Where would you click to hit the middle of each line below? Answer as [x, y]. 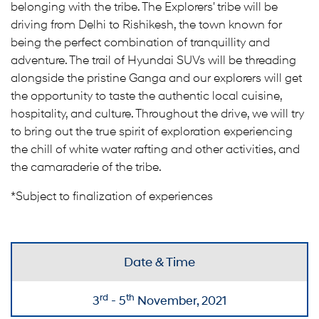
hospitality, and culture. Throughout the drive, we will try [157, 113]
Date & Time [159, 262]
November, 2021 [181, 300]
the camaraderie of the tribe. [86, 167]
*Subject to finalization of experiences [112, 196]
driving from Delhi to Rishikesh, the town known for [146, 24]
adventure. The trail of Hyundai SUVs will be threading [153, 60]
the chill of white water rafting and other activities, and [155, 149]
